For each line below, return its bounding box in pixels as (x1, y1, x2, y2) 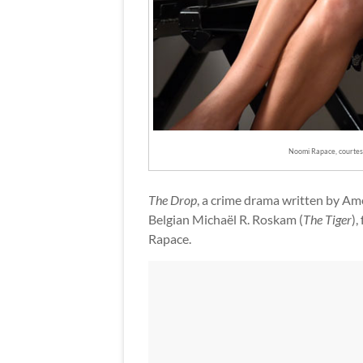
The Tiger (303, 211, 352, 227)
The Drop (148, 191, 197, 207)
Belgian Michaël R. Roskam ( (148, 211, 303, 227)
